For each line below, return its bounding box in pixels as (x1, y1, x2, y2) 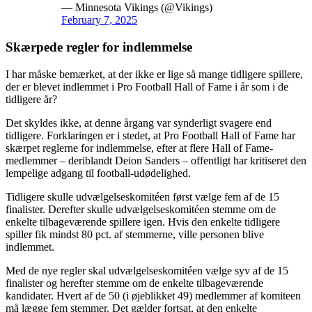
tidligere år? (6, 93, 60, 105)
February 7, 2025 (61, 14, 137, 26)
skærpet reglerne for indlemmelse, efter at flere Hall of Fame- (6, 141, 273, 154)
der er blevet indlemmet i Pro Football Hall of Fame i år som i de (6, 80, 288, 93)
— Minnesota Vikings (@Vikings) (61, 1, 212, 14)
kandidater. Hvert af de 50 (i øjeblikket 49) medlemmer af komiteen (6, 289, 301, 302)
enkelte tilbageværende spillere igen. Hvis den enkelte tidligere (6, 215, 280, 228)
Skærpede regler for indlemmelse (6, 40, 196, 55)
